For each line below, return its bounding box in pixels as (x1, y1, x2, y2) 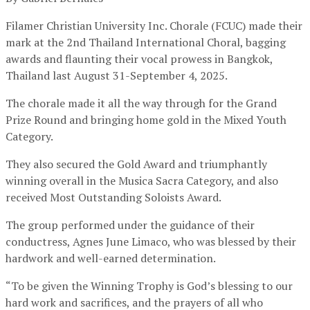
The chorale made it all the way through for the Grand (6, 95, 277, 111)
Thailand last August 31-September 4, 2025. (6, 68, 230, 84)
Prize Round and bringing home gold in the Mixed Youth (6, 112, 286, 128)
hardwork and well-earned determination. (6, 250, 218, 266)
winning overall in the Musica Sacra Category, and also (6, 173, 278, 189)
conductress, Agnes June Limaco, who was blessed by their (6, 234, 296, 250)
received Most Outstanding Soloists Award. (6, 190, 224, 206)
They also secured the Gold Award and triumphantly (6, 156, 267, 172)
